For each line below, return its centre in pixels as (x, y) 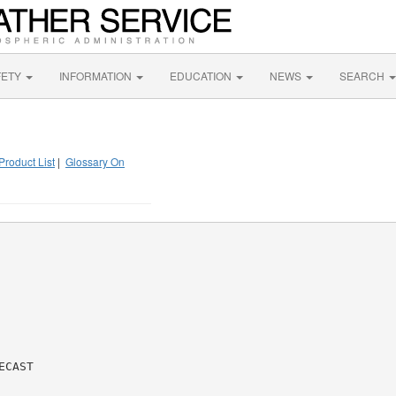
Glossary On (95, 161)
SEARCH (363, 76)
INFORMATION (97, 76)
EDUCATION (202, 76)
